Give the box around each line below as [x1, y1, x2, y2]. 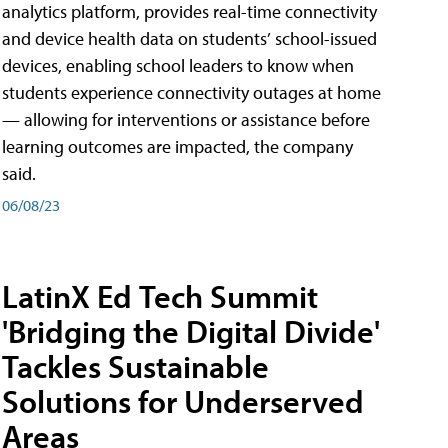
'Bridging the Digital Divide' [2, 311, 380, 352]
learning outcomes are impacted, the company [2, 134, 353, 158]
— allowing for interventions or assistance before [2, 107, 370, 131]
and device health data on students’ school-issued [2, 26, 377, 50]
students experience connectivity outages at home [2, 80, 381, 104]
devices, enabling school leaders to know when [2, 53, 354, 77]
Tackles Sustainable [2, 346, 269, 387]
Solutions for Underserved [2, 381, 364, 422]
